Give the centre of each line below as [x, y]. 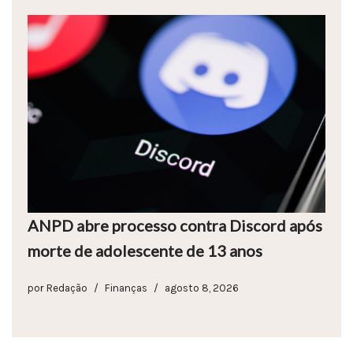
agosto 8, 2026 [202, 288]
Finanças [126, 288]
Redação [67, 288]
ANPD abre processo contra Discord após [175, 226]
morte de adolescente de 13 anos [145, 251]
